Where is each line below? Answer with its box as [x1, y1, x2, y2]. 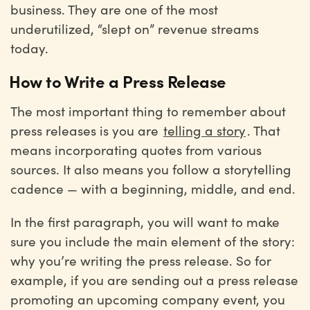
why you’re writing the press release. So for [10, 251, 271, 269]
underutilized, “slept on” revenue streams [10, 19, 259, 37]
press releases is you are [10, 121, 162, 139]
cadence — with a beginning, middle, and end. [10, 179, 299, 197]
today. [10, 39, 52, 57]
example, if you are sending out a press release [10, 271, 298, 289]
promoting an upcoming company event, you [10, 290, 285, 308]
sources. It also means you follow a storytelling [10, 160, 291, 178]
